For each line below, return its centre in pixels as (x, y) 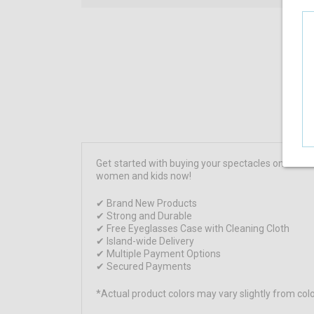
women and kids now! (145, 176)
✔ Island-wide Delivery (145, 241)
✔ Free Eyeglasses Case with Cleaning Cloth (193, 228)
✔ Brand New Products (147, 203)
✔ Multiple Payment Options (159, 253)
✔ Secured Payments (144, 266)
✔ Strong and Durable (144, 216)
